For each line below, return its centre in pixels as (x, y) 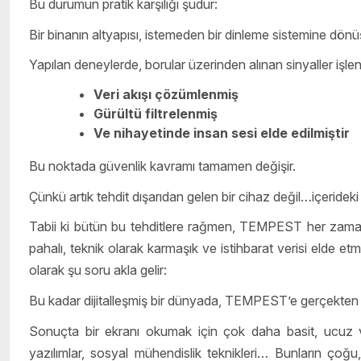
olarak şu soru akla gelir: (98, 270)
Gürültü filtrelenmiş (156, 114)
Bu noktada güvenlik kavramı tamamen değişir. (162, 166)
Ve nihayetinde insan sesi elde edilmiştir (222, 133)
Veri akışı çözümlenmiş (166, 95)
